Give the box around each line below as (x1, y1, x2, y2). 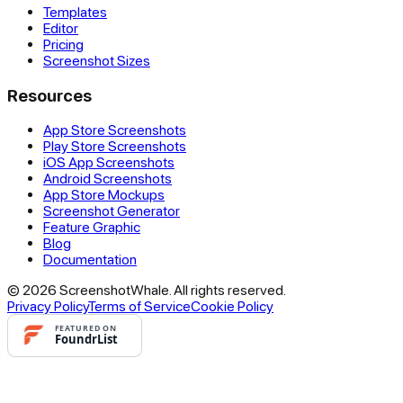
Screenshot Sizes (43, 51, 150, 68)
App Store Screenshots (43, 121, 186, 139)
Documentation (43, 251, 137, 268)
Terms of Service (88, 298, 191, 315)
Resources (7, 85, 92, 105)
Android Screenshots (43, 170, 172, 187)
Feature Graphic (43, 219, 140, 236)
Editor (43, 19, 78, 36)
